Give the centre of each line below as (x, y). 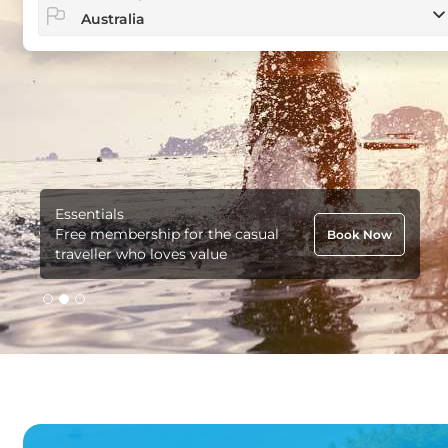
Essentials (89, 214)
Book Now (359, 234)
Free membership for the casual (167, 234)
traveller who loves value (141, 254)
